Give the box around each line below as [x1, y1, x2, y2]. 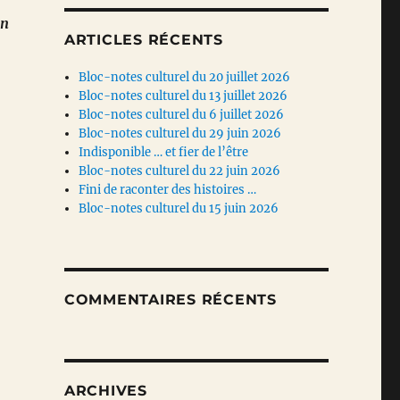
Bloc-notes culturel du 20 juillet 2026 [79, 70, 291, 86]
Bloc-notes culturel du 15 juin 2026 [79, 201, 279, 217]
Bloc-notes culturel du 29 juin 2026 [79, 126, 282, 142]
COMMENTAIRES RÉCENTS [63, 291, 277, 309]
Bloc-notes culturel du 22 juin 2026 [79, 163, 281, 179]
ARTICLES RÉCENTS [63, 31, 223, 49]
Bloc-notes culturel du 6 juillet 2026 [79, 107, 285, 123]
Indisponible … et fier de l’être [79, 145, 249, 161]
